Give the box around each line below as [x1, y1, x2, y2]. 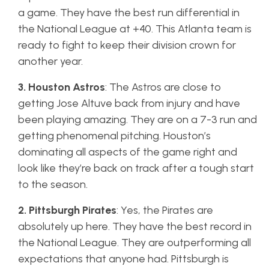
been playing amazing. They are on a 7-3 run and [18, 113, 257, 126]
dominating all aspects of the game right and [18, 145, 237, 159]
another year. [18, 55, 85, 68]
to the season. [18, 178, 90, 191]
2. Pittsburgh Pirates [18, 204, 116, 217]
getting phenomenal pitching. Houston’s [18, 129, 211, 142]
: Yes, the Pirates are [116, 204, 213, 217]
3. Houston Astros [18, 80, 105, 94]
